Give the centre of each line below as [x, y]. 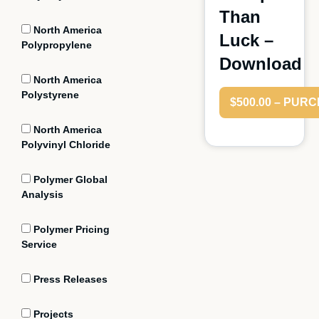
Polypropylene [57, 45]
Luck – [246, 40]
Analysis [42, 194]
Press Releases [69, 279]
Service [39, 244]
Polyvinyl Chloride [66, 145]
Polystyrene [50, 95]
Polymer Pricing [70, 229]
